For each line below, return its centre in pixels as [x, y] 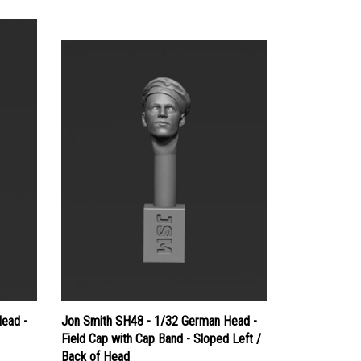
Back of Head [95, 342]
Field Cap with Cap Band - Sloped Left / [161, 324]
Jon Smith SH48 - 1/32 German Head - [159, 306]
